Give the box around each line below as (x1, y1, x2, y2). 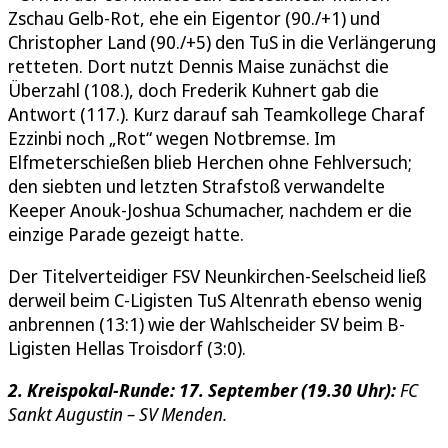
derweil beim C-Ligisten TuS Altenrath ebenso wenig (8, 288, 422, 313)
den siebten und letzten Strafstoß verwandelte (8, 174, 385, 199)
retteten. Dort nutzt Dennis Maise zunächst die (8, 54, 389, 79)
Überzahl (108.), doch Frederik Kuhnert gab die (8, 78, 379, 103)
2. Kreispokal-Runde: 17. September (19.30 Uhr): (8, 378, 396, 403)
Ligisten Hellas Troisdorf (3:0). (8, 336, 250, 361)
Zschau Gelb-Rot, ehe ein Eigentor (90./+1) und (8, 6, 380, 31)
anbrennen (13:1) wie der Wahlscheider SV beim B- (8, 312, 405, 337)
